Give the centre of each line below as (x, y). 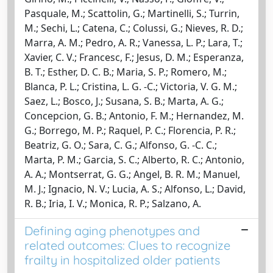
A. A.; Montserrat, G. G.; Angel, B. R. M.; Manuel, (132, 174)
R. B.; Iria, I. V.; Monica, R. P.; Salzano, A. (113, 203)
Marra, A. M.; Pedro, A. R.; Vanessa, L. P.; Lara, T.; (133, 42)
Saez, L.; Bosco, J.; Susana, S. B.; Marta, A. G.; (124, 101)
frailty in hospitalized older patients (122, 260)
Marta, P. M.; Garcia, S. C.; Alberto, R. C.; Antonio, (134, 159)
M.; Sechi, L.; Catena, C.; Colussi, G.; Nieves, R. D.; (134, 28)
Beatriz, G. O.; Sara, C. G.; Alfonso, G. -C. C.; (121, 145)
